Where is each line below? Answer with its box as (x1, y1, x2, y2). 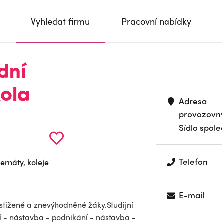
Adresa (179, 95, 207, 107)
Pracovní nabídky (121, 15, 191, 27)
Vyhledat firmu (31, 15, 90, 27)
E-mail (179, 189, 205, 201)
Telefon (179, 155, 208, 167)
